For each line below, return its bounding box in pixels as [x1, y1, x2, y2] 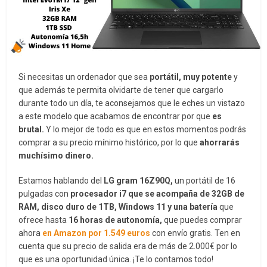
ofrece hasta [18, 215, 69, 225]
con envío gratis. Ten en [150, 228, 241, 238]
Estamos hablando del [18, 175, 104, 185]
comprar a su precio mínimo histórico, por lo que [18, 137, 200, 147]
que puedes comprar [164, 215, 243, 225]
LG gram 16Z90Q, [104, 175, 175, 185]
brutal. [18, 124, 45, 134]
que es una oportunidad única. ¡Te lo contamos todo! [18, 254, 214, 264]
